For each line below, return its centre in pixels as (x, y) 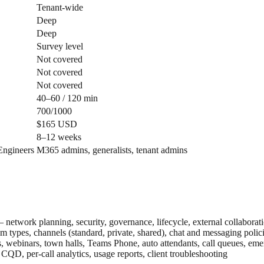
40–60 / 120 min (67, 98)
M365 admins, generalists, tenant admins (112, 150)
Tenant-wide (60, 8)
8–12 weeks (59, 137)
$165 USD (57, 124)
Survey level (60, 47)
